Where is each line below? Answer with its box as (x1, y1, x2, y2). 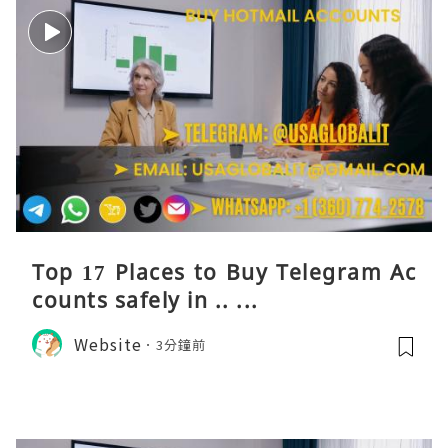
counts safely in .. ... (32, 286, 259, 315)
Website (74, 331, 142, 356)
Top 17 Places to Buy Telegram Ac (32, 258, 416, 287)
